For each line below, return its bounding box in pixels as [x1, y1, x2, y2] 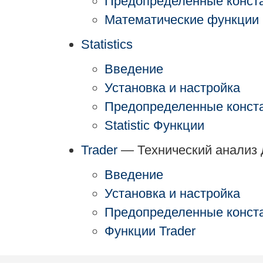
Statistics [81, 37, 133, 52]
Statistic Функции [104, 118, 204, 133]
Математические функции [104, 12, 259, 27]
